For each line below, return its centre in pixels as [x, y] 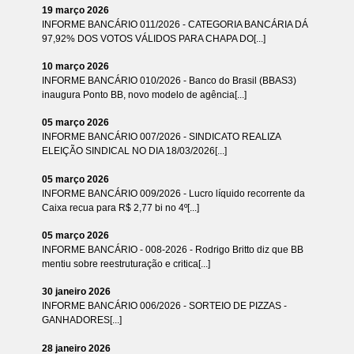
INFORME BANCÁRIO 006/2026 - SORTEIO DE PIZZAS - [164, 306]
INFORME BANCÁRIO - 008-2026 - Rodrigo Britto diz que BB [172, 249]
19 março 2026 [75, 10]
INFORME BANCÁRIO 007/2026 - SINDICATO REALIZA [161, 137]
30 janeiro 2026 [76, 292]
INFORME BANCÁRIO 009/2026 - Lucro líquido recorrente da [173, 193]
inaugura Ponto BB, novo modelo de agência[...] [144, 95]
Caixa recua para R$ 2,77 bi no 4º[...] [120, 207]
